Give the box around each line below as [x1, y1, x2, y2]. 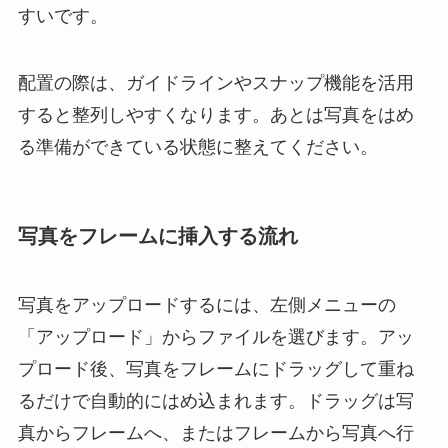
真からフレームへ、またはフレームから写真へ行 [17, 422, 414, 443]
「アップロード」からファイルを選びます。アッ [17, 326, 414, 347]
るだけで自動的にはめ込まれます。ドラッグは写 [17, 390, 414, 411]
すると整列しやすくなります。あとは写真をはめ [17, 105, 414, 126]
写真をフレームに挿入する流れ [17, 224, 298, 247]
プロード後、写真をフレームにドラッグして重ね [17, 358, 414, 379]
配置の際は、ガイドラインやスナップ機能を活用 [17, 73, 414, 94]
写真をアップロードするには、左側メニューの [17, 294, 396, 315]
